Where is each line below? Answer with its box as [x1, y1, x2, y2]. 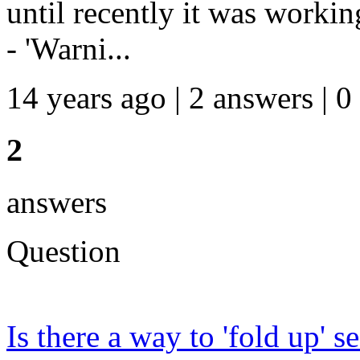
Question [6, 233, 121, 268]
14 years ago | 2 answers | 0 [6, 80, 352, 116]
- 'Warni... [6, 31, 131, 67]
